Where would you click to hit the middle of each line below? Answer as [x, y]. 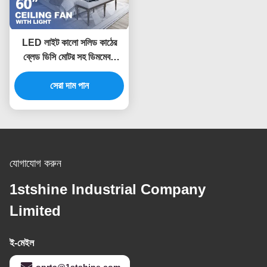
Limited [35, 211]
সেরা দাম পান [69, 86]
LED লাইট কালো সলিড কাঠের [69, 43]
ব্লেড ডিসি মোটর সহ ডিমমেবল [69, 57]
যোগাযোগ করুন [35, 164]
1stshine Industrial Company [108, 190]
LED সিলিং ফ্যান [69, 72]
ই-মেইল [22, 243]
